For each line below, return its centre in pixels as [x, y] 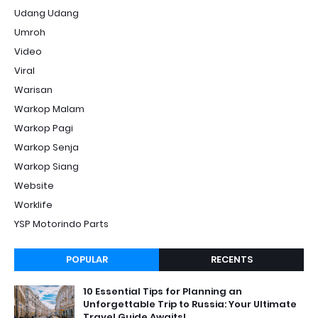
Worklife [33, 205]
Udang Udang [46, 13]
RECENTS [231, 259]
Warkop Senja [46, 147]
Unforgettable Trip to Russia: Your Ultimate [190, 304]
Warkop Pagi [44, 128]
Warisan [33, 90]
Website [34, 186]
